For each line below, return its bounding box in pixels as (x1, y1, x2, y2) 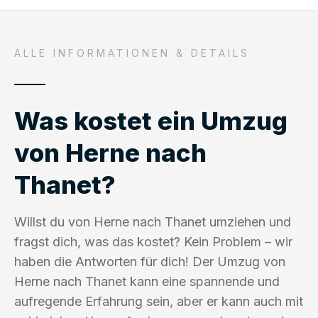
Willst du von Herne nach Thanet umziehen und (14, 214, 291, 229)
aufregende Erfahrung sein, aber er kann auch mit (14, 293, 303, 309)
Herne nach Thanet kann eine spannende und (14, 273, 280, 289)
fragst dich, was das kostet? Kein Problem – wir (14, 234, 292, 249)
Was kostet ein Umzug (14, 105, 287, 136)
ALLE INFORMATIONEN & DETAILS (14, 46, 250, 59)
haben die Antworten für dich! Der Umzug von (14, 253, 285, 269)
